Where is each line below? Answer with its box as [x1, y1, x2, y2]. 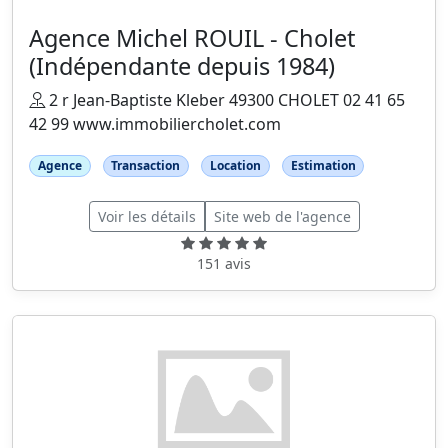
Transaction [111, 156, 181, 174]
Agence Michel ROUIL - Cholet [29, 21, 355, 54]
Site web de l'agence [213, 206, 351, 226]
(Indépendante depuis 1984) [29, 49, 335, 82]
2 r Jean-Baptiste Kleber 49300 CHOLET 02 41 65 [45, 88, 405, 111]
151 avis [197, 253, 251, 273]
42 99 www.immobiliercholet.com [29, 112, 281, 135]
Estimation [290, 156, 356, 174]
